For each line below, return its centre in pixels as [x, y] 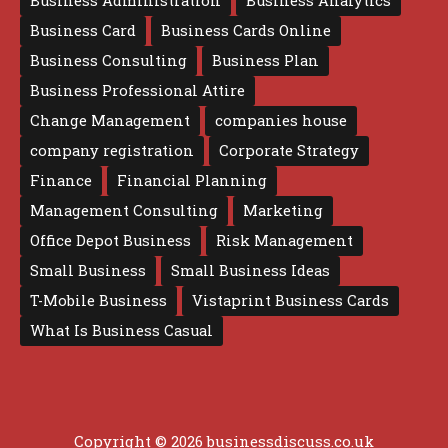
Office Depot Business [110, 240]
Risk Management [284, 240]
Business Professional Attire [137, 90]
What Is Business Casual [121, 330]
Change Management [110, 120]
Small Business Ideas [250, 270]
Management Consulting [124, 210]
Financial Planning [192, 180]
